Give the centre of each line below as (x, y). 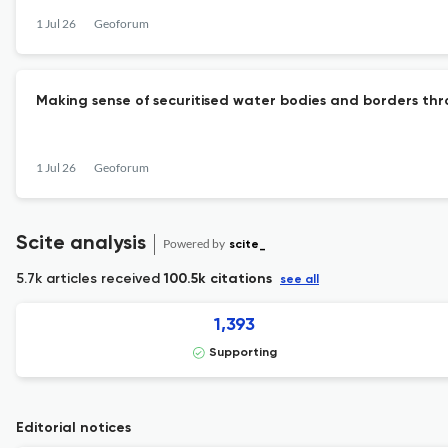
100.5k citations (218, 279)
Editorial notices (73, 428)
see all (299, 280)
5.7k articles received (90, 278)
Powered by (195, 243)
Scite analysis (81, 244)
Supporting (242, 353)
